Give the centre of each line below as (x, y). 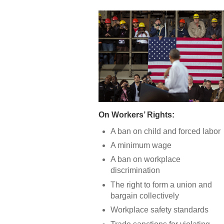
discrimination (135, 170)
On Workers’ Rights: (136, 114)
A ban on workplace (145, 159)
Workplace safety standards (159, 210)
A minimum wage (141, 145)
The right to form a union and (161, 184)
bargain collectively (145, 195)
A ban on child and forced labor (165, 131)
